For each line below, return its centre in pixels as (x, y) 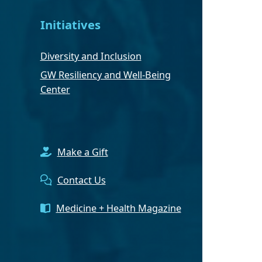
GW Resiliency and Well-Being (105, 75)
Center (55, 89)
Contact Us (81, 180)
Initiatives (70, 25)
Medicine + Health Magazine (118, 208)
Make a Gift (82, 152)
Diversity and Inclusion (91, 56)
